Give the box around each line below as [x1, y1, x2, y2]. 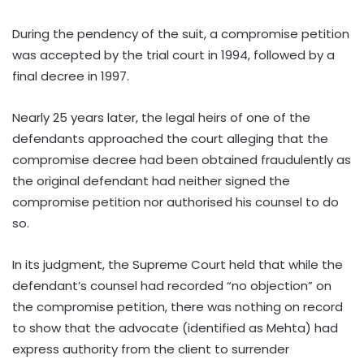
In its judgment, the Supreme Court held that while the [12, 256, 343, 274]
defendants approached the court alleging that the [12, 130, 328, 148]
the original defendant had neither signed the [12, 172, 290, 190]
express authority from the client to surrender [12, 340, 289, 358]
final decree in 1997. [12, 67, 129, 85]
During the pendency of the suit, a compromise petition [12, 25, 349, 43]
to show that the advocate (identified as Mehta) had [12, 319, 338, 337]
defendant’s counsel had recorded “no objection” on [12, 277, 331, 295]
